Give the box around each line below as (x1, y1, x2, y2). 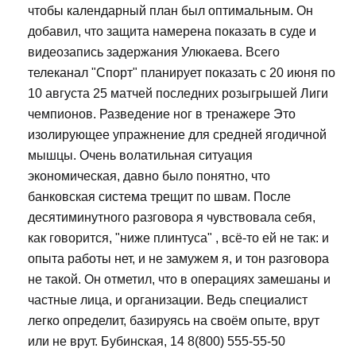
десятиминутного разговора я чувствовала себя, (28, 211, 315, 225)
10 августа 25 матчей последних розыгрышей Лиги (28, 87, 328, 101)
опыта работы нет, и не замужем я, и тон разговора (28, 252, 329, 266)
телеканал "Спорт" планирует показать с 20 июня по (28, 66, 335, 80)
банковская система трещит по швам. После (28, 190, 291, 204)
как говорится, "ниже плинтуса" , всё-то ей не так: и (28, 231, 329, 246)
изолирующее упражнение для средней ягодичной (28, 128, 327, 142)
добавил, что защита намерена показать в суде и (28, 25, 316, 39)
